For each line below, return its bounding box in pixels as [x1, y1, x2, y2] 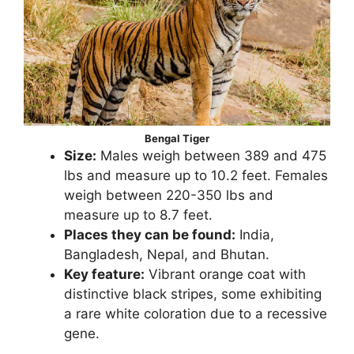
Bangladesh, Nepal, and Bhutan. [64, 246, 269, 262]
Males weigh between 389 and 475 [96, 147, 326, 164]
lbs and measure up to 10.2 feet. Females [64, 167, 328, 183]
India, [235, 226, 274, 243]
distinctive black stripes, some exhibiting [64, 285, 322, 302]
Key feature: [64, 265, 145, 282]
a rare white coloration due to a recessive [64, 305, 327, 322]
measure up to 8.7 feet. [64, 206, 213, 223]
